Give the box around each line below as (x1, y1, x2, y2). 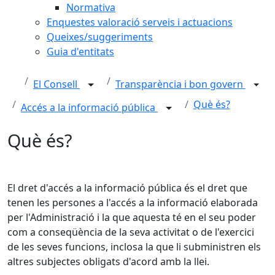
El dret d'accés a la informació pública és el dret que (7, 181, 247, 195)
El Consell (33, 77, 80, 91)
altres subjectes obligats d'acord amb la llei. (7, 255, 209, 268)
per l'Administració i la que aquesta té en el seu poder (7, 211, 256, 224)
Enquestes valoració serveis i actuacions (47, 15, 233, 29)
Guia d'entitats (47, 45, 114, 58)
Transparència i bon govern (115, 77, 246, 91)
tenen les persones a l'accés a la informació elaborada (7, 196, 258, 209)
